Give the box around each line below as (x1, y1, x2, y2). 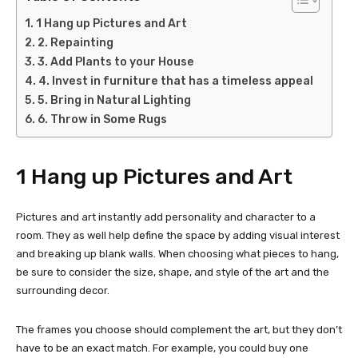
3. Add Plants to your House (37, 55, 194, 70)
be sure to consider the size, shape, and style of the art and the (16, 266, 329, 279)
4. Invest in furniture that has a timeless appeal (38, 74, 316, 89)
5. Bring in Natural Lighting (37, 93, 191, 108)
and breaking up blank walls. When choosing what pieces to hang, (16, 248, 339, 261)
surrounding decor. (16, 284, 109, 297)
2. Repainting (37, 36, 113, 50)
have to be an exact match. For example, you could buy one (16, 342, 308, 355)
